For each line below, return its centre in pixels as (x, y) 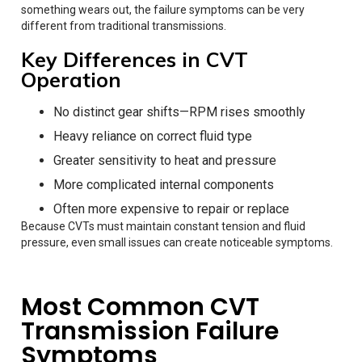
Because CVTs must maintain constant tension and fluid (163, 226)
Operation (71, 79)
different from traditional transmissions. (124, 25)
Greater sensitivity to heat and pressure (165, 160)
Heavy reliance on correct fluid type (153, 136)
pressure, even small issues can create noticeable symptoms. (177, 242)
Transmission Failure (150, 331)
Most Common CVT (140, 307)
